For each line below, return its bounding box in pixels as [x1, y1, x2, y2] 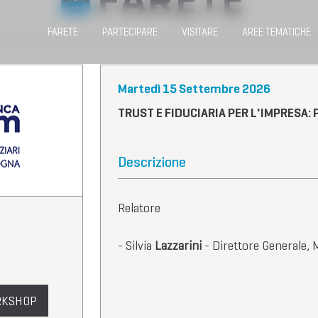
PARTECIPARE [102, 26, 158, 38]
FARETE [48, 26, 78, 38]
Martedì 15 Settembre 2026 [118, 81, 270, 97]
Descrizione [118, 153, 186, 171]
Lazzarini [155, 238, 202, 253]
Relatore [118, 200, 160, 216]
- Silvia [118, 238, 155, 253]
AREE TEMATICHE [242, 26, 311, 38]
